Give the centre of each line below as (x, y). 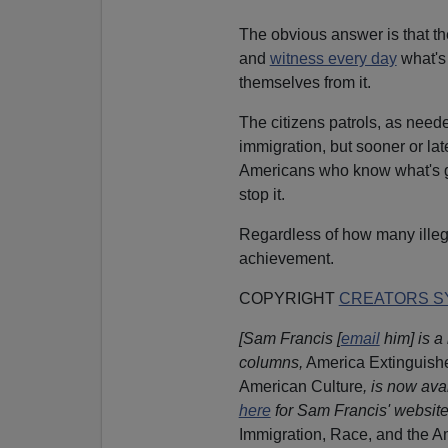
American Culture (300, 386)
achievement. (286, 258)
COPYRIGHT (288, 298)
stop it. (261, 194)
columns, (270, 362)
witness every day (333, 58)
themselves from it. (304, 82)
